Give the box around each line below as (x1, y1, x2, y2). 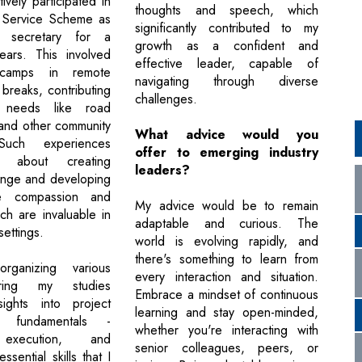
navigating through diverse (135, 72, 318, 91)
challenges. (135, 90, 198, 109)
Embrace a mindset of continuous (135, 285, 318, 305)
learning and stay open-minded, (135, 303, 318, 322)
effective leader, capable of (135, 54, 318, 74)
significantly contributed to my (135, 19, 318, 38)
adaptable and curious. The (135, 214, 318, 234)
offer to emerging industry (135, 143, 318, 162)
